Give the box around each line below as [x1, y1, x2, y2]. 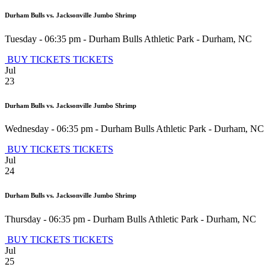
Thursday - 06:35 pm [5, 214, 85, 225]
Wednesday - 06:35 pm [5, 124, 93, 134]
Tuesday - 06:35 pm [5, 33, 81, 44]
